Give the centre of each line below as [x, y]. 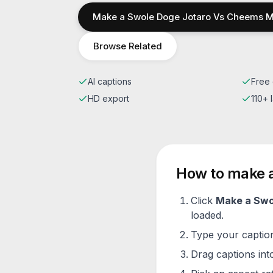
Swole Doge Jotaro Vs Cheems [195, 17]
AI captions [110, 81]
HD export [108, 98]
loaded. [207, 215]
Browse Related [128, 46]
